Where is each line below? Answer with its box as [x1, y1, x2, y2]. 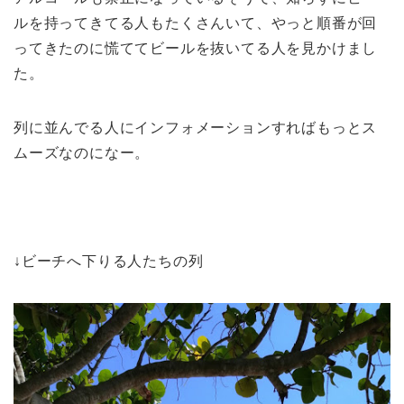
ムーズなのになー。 [14, 144, 151, 161]
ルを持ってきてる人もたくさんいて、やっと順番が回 [14, 14, 378, 31]
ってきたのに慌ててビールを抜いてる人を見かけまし [14, 40, 378, 56]
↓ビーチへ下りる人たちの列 [14, 252, 204, 269]
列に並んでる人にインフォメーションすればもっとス [14, 119, 378, 135]
